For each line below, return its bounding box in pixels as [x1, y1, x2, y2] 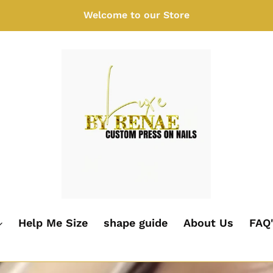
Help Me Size [18, 216, 88, 229]
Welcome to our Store [83, 9, 190, 21]
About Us [183, 216, 233, 229]
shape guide [104, 216, 168, 229]
